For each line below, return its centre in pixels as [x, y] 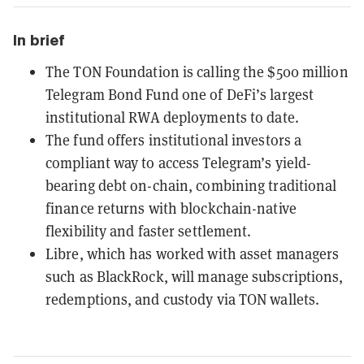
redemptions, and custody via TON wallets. [183, 299]
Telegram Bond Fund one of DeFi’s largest [180, 94]
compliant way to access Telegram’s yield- [179, 162]
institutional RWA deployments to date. [172, 117]
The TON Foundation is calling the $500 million [197, 71]
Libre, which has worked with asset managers [193, 253]
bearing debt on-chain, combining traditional [191, 185]
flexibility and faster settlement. [149, 230]
